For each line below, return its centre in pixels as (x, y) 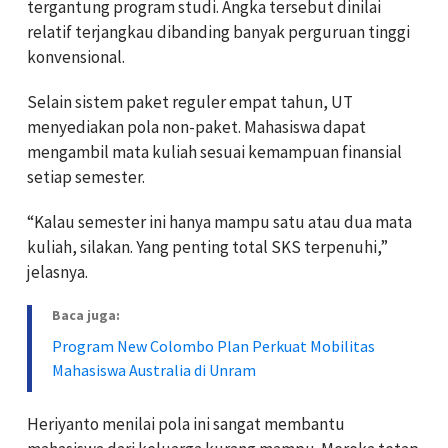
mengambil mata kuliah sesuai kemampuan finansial (214, 152)
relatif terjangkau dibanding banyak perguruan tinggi (218, 32)
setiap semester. (86, 177)
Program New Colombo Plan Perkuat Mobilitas (213, 346)
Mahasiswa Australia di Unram (154, 370)
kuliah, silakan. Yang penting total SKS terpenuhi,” (207, 247)
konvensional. (76, 57)
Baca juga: (86, 315)
